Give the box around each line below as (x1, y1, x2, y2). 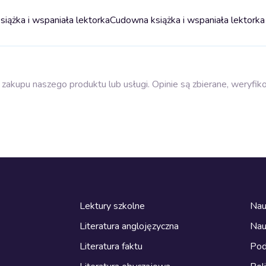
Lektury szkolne (80, 199, 145, 213)
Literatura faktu (80, 239, 142, 253)
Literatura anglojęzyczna (80, 219, 179, 233)
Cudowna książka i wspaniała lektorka (110, 13, 265, 27)
